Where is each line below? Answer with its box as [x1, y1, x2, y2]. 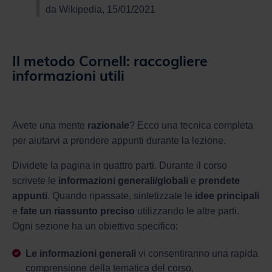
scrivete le [12, 175, 58, 186]
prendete [199, 175, 240, 186]
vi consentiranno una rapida [136, 248, 258, 259]
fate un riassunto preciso [20, 205, 137, 216]
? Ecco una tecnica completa [129, 120, 253, 131]
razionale [87, 120, 129, 131]
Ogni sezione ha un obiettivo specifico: [12, 220, 178, 231]
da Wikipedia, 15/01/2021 [46, 4, 155, 15]
